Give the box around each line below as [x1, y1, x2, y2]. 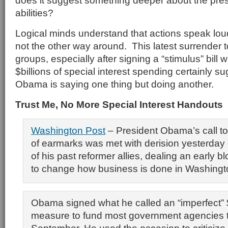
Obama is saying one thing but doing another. [15, 78, 214, 90]
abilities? [15, 7, 53, 18]
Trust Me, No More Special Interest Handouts [15, 99, 223, 110]
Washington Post [31, 125, 105, 136]
